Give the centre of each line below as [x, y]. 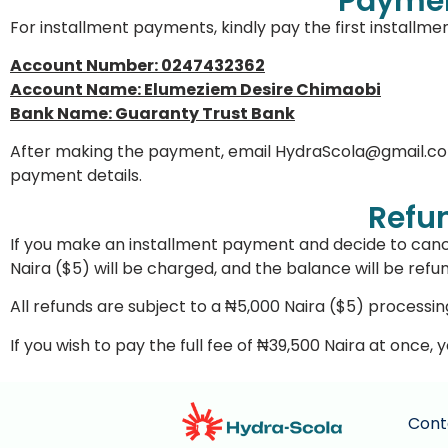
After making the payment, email [142, 152]
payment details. [76, 176]
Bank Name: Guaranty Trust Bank [152, 114]
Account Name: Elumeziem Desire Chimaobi [195, 90]
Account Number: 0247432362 [137, 66]
